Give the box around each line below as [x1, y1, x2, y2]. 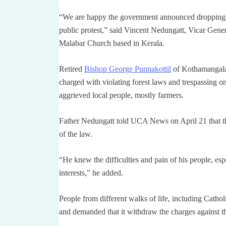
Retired [59, 64, 84, 73]
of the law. [59, 129, 92, 138]
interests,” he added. [59, 168, 123, 177]
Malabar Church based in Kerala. [59, 38, 164, 47]
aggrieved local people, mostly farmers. [59, 90, 184, 99]
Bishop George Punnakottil [84, 64, 171, 73]
